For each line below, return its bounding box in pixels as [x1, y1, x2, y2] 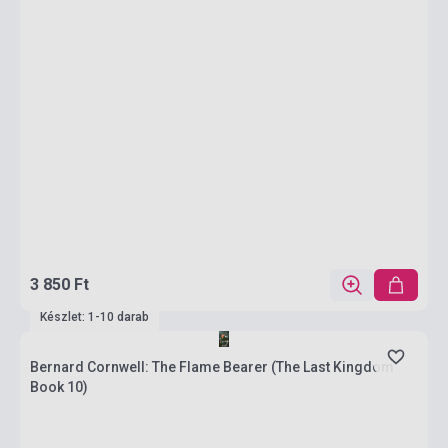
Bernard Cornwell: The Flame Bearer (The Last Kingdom [30, 359, 394, 375]
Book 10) [30, 379, 88, 395]
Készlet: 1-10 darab [40, 310, 149, 324]
